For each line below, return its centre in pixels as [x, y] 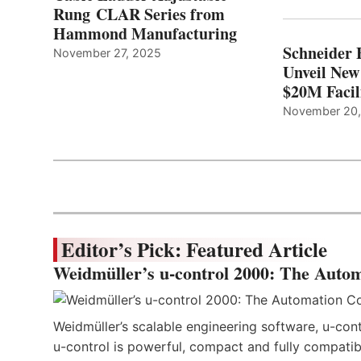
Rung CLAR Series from [139, 14]
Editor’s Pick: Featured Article [194, 249]
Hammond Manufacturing [145, 33]
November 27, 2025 [107, 52]
